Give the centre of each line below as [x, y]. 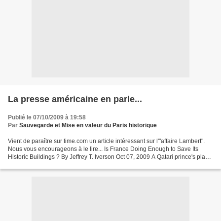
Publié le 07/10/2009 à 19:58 [47, 117]
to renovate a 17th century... [45, 165]
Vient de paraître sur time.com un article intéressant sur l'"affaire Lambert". [106, 141]
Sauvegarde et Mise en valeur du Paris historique [88, 125]
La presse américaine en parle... [75, 99]
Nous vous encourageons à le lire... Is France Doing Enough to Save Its [103, 149]
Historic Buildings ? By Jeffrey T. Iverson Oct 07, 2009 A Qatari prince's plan [108, 157]
